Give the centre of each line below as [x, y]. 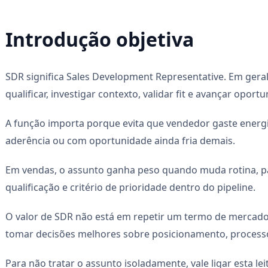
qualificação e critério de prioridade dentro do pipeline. [130, 187]
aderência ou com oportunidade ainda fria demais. [120, 140]
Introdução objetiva [100, 39]
